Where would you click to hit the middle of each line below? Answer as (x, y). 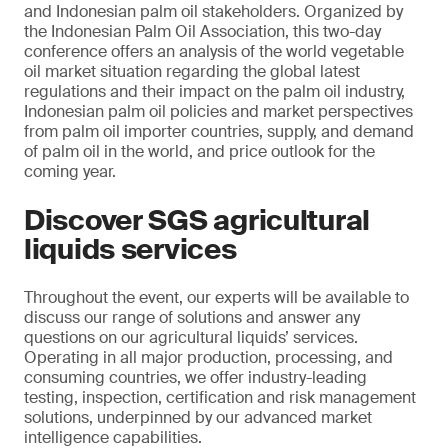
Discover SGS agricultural (197, 220)
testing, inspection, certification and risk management (220, 397)
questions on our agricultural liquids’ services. (191, 337)
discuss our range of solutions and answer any (192, 317)
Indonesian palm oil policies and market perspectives (218, 111)
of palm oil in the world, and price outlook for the (199, 151)
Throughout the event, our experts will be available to (216, 297)
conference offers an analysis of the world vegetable (214, 51)
